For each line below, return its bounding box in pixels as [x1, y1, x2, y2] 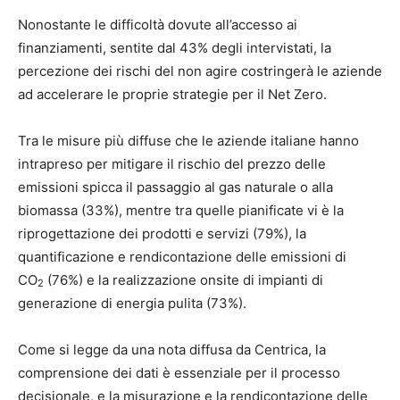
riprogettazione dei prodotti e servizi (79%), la [18, 224, 306, 242]
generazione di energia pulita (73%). [18, 294, 246, 312]
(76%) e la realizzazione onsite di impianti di [44, 271, 323, 288]
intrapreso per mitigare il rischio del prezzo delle [18, 154, 326, 172]
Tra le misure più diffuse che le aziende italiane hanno [18, 131, 359, 149]
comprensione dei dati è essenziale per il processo [18, 363, 340, 381]
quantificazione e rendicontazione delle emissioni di [18, 247, 346, 265]
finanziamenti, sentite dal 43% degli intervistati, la [18, 38, 331, 56]
